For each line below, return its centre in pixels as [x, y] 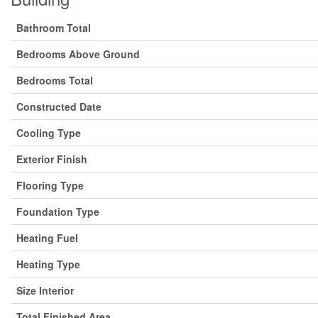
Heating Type [48, 264]
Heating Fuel [47, 238]
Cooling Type [49, 133]
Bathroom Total [54, 28]
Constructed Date [59, 107]
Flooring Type [50, 186]
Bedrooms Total [55, 81]
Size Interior [45, 291]
